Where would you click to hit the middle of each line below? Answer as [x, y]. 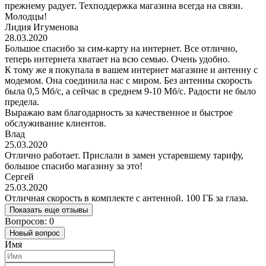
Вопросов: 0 [29, 221]
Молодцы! [26, 16]
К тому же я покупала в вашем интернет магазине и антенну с [131, 69]
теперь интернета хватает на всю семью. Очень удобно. [117, 59]
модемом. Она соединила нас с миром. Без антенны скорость [128, 80]
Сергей [19, 176]
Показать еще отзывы [49, 210]
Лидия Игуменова [42, 27]
